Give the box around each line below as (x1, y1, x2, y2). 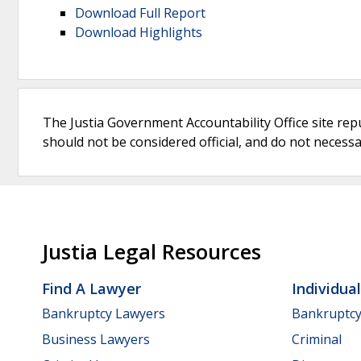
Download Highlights (75, 23, 202, 41)
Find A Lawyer (42, 278, 141, 298)
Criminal (292, 330, 342, 348)
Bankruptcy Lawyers (42, 304, 165, 322)
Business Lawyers (42, 330, 150, 348)
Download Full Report (75, 3, 205, 22)
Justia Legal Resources (42, 237, 261, 266)
